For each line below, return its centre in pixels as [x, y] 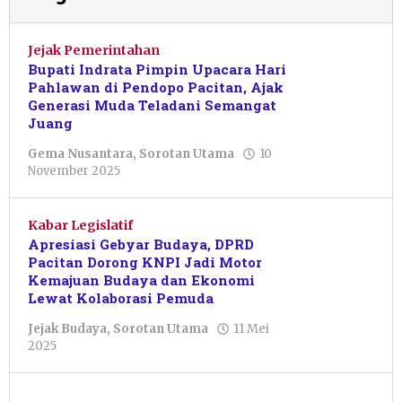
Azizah [147, 204]
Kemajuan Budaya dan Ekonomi [141, 280]
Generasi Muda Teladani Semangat [152, 105]
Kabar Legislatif [80, 226]
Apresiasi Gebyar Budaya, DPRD [141, 245]
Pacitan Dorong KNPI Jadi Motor [145, 262]
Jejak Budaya [67, 329]
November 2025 [74, 171]
